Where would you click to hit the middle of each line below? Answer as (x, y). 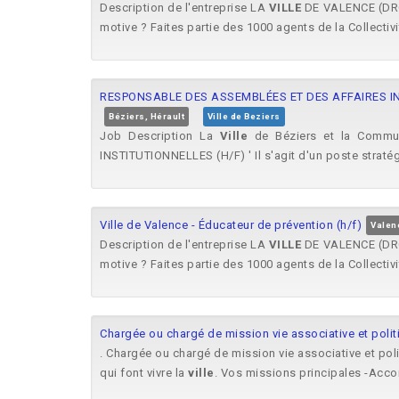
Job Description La (160, 136)
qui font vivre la (144, 373)
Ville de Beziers (244, 116)
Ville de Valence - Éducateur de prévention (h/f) (231, 225)
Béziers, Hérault (147, 116)
